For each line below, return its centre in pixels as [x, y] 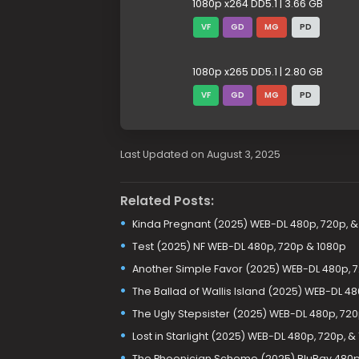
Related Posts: [167, 200]
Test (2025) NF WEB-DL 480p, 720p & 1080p [239, 246]
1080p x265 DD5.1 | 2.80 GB [257, 72]
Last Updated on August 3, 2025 [200, 154]
